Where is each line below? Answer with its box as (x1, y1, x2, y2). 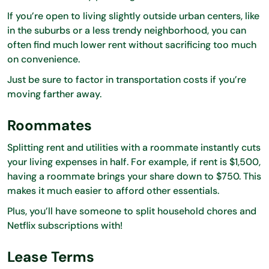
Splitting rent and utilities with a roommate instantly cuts (7, 141, 261, 154)
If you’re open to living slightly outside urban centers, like (7, 9, 259, 22)
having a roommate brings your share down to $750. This (7, 169, 261, 183)
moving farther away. (7, 87, 104, 100)
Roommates (7, 115, 92, 134)
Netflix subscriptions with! (7, 219, 122, 232)
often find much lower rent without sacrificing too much (7, 38, 256, 51)
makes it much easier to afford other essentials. (7, 184, 222, 197)
